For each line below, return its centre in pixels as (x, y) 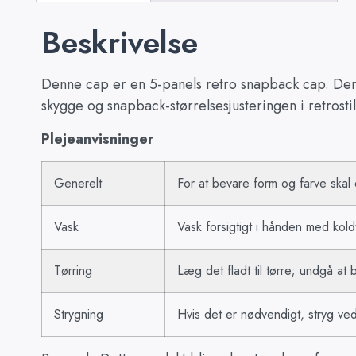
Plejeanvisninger (97, 139)
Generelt (78, 183)
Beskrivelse (120, 43)
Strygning (79, 314)
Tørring (73, 270)
